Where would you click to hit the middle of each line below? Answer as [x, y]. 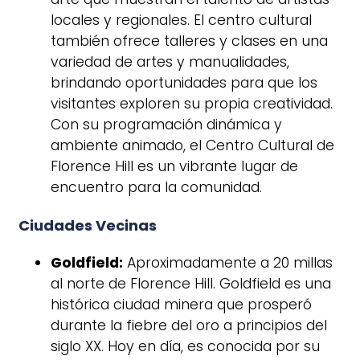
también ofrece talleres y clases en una [189, 41]
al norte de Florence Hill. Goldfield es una [191, 284]
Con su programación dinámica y [166, 124]
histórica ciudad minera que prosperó [181, 305]
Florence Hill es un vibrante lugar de [174, 166]
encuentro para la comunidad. [156, 187]
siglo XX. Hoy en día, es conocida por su [185, 347]
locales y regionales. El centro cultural [181, 20]
